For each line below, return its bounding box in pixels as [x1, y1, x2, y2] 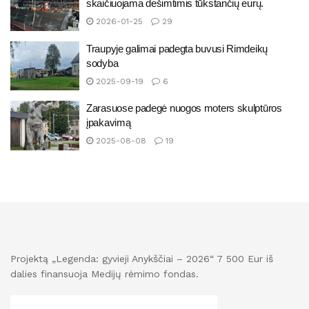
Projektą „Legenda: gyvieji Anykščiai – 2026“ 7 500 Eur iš [10, 252, 273, 264]
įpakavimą [86, 117, 131, 128]
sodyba [86, 57, 119, 69]
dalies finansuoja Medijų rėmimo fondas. [10, 268, 199, 279]
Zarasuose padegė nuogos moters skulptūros [86, 102, 282, 114]
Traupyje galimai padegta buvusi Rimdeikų [86, 42, 268, 54]
